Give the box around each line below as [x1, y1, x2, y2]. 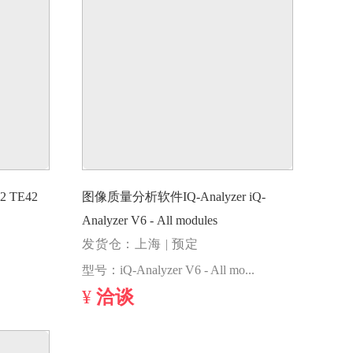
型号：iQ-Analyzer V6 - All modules [245, 264, 255, 277]
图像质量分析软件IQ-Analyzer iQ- [82, 191, 249, 204]
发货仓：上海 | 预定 [82, 238, 199, 251]
